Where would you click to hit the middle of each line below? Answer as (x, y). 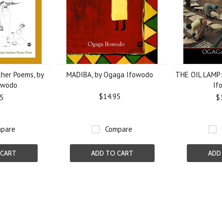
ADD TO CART (112, 153)
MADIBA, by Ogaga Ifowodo (110, 75)
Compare (119, 129)
